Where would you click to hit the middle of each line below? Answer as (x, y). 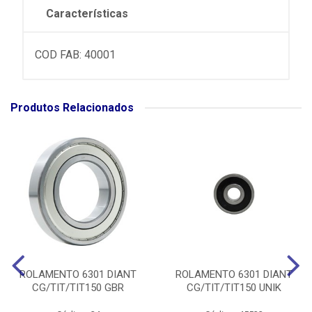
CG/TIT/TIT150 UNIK (234, 288)
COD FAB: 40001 (75, 55)
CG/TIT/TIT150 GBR (78, 288)
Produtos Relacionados (72, 108)
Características (87, 14)
